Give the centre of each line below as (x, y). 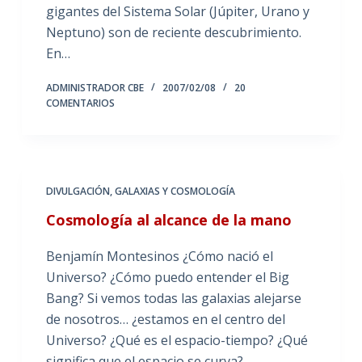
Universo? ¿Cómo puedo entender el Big (167, 277)
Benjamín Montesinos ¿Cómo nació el (159, 256)
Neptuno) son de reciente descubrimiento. (173, 32)
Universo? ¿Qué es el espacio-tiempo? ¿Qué (177, 340)
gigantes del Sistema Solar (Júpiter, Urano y (177, 11)
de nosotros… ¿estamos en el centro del (165, 319)
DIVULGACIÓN (78, 191)
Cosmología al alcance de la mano (168, 219)
